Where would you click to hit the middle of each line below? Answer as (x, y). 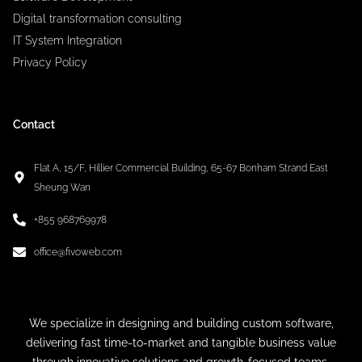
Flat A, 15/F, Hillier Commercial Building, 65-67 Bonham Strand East (181, 168)
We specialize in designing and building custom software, (181, 323)
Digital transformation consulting (97, 19)
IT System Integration (67, 40)
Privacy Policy (50, 62)
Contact (38, 124)
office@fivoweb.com (78, 252)
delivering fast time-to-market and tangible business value (181, 343)
